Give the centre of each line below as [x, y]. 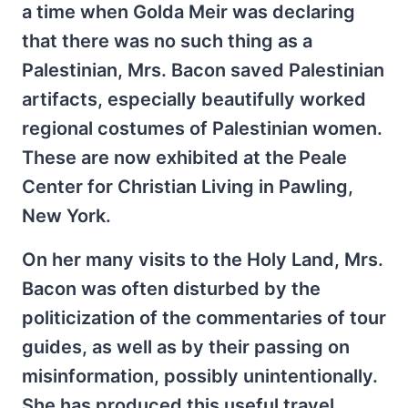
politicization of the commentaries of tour [204, 317]
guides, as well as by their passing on [186, 347]
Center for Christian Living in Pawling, [188, 186]
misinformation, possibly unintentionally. [200, 376]
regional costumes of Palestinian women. [202, 128]
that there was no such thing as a [167, 41]
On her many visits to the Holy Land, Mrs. [203, 259]
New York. [66, 215]
